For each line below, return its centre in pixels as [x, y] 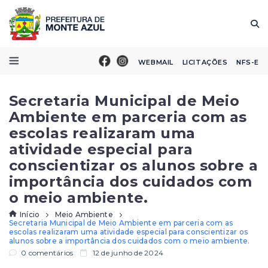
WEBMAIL [156, 62]
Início [30, 214]
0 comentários [46, 253]
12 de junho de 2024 [127, 253]
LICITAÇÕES [205, 62]
